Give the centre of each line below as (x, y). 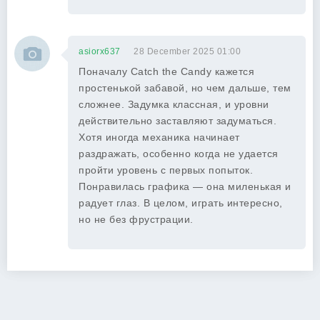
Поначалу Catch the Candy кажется (166, 71)
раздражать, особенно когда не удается (179, 154)
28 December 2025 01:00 (187, 51)
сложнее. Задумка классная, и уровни (174, 104)
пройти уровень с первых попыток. (166, 170)
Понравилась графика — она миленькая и (185, 186)
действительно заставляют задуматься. (177, 121)
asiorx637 (100, 51)
